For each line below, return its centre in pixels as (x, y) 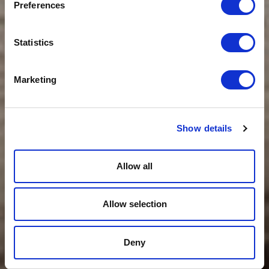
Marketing (35, 80)
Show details (204, 128)
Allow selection (134, 204)
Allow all (134, 166)
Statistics (34, 42)
